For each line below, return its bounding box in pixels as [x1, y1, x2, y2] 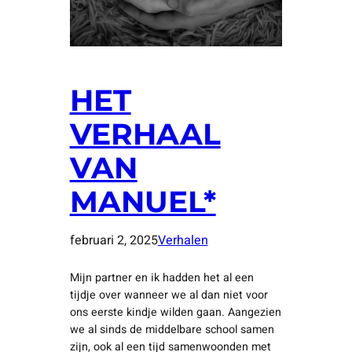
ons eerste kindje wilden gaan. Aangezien [69, 304, 281, 321]
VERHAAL [69, 116, 221, 152]
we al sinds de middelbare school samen [69, 321, 274, 339]
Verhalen [157, 231, 208, 251]
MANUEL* [69, 184, 216, 220]
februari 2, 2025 [69, 231, 158, 251]
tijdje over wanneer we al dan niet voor [69, 287, 268, 304]
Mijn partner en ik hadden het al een [69, 269, 254, 287]
